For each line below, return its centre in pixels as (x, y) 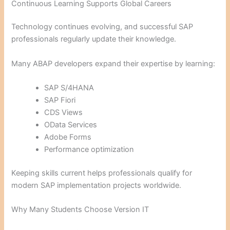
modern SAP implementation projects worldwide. (97, 185)
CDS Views (64, 113)
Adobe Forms (68, 137)
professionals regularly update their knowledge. (94, 39)
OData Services (71, 125)
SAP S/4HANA (69, 88)
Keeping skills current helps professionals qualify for (102, 173)
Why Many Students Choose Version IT (80, 210)
